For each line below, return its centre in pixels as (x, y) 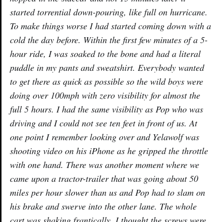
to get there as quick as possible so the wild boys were (107, 81)
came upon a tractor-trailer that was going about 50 (104, 178)
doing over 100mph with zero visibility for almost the (105, 95)
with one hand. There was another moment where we (105, 164)
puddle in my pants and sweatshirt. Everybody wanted (107, 67)
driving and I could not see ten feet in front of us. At (104, 123)
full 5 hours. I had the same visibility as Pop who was (107, 109)
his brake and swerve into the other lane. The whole (103, 206)
